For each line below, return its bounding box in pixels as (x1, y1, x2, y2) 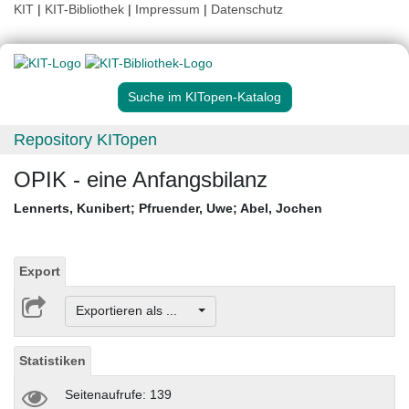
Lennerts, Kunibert (14, 201, 131, 216)
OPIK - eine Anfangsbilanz (14, 167, 267, 193)
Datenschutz (211, 2, 283, 16)
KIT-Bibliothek (45, 2, 128, 16)
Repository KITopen (14, 131, 157, 150)
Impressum (135, 2, 200, 16)
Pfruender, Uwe (139, 201, 233, 216)
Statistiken (19, 352, 86, 368)
